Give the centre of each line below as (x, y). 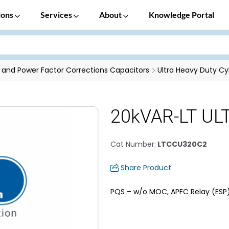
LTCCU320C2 (181, 144)
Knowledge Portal (181, 15)
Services (57, 15)
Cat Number (132, 144)
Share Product (146, 168)
